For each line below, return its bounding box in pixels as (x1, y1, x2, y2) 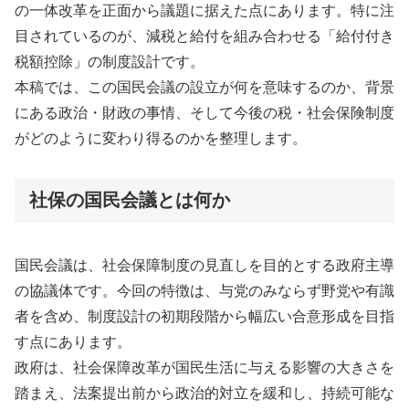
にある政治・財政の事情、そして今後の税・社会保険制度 (15, 105, 394, 121)
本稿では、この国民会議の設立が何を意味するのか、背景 (15, 79, 394, 96)
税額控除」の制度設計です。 (15, 54, 204, 70)
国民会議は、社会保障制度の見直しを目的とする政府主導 (15, 257, 394, 273)
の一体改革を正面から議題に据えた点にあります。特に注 (15, 3, 394, 19)
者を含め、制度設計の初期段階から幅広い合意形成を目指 (15, 308, 394, 324)
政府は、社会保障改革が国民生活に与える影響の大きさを (15, 359, 394, 375)
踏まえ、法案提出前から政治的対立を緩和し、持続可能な (15, 384, 394, 401)
